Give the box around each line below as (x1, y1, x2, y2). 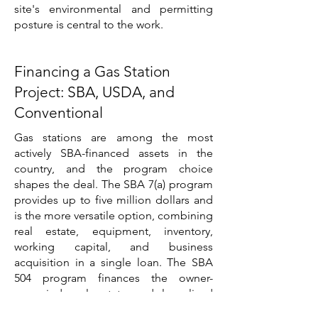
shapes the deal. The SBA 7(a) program (14, 177, 213, 191)
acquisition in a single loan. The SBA (14, 256, 213, 269)
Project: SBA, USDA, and (14, 83, 175, 101)
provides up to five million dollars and (14, 193, 213, 207)
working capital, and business (14, 240, 213, 253)
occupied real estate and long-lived (14, 287, 213, 300)
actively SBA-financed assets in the (14, 146, 213, 160)
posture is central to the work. (14, 18, 163, 31)
